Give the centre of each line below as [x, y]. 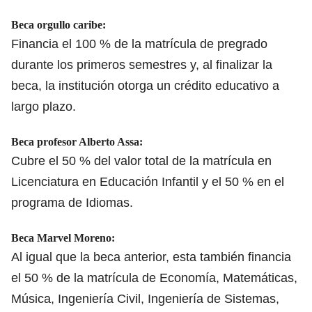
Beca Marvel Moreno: [63, 237]
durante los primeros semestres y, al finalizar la [142, 64]
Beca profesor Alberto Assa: [77, 141]
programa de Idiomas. [72, 202]
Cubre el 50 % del [63, 161]
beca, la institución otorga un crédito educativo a [145, 85]
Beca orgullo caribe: [58, 24]
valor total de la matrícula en [193, 161]
